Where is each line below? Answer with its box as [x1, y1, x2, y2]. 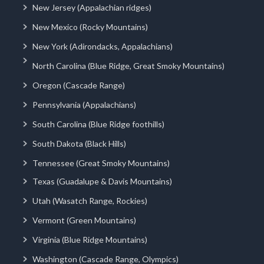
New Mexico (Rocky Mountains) [32, 21, 148, 32]
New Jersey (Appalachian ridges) [32, 2, 151, 12]
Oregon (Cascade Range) [32, 80, 125, 90]
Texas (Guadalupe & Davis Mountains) [32, 176, 172, 186]
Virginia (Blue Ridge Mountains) [32, 234, 147, 245]
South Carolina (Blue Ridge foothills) [32, 118, 164, 129]
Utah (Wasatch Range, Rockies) [32, 195, 147, 206]
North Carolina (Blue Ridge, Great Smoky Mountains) [32, 60, 225, 71]
